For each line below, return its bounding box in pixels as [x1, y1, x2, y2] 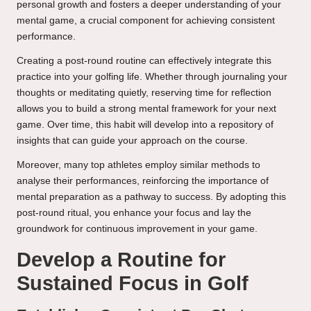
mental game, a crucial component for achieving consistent [17, 15, 275, 26]
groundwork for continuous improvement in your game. [17, 224, 258, 235]
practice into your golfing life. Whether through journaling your [17, 72, 287, 83]
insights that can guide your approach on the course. [17, 135, 248, 146]
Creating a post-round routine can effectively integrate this [17, 56, 271, 67]
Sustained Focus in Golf [17, 272, 249, 295]
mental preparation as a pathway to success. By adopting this [17, 192, 286, 203]
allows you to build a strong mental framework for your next [17, 103, 276, 115]
